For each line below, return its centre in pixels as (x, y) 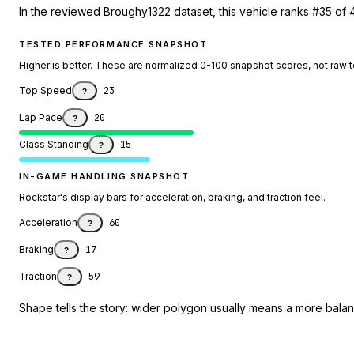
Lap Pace (41, 118)
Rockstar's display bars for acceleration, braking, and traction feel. (172, 198)
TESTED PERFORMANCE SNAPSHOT (113, 45)
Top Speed (45, 91)
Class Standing (54, 145)
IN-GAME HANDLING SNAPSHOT (104, 177)
